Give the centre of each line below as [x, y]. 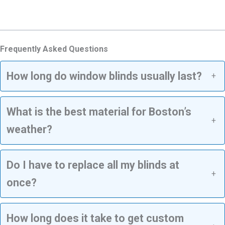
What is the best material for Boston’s [99, 111]
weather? [29, 129]
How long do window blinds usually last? [104, 76]
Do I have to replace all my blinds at [93, 165]
